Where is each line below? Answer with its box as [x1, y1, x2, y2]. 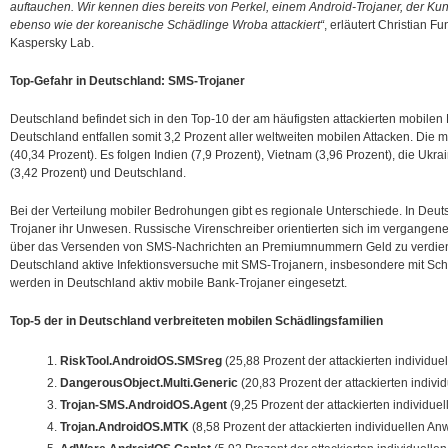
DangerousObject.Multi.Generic [60, 376, 238, 390]
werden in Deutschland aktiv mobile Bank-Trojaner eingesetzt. [10, 276, 347, 290]
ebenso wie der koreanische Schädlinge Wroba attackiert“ [10, 18, 324, 32]
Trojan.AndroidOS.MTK [60, 420, 189, 434]
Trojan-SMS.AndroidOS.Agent [60, 398, 227, 412]
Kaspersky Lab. [10, 36, 94, 50]
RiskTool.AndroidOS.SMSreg [60, 354, 222, 368]
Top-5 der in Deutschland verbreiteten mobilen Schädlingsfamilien [10, 314, 383, 328]
